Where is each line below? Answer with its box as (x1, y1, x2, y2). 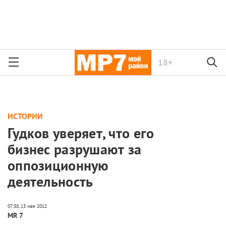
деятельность (8, 172, 93, 191)
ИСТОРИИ (8, 111, 43, 121)
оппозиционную (8, 156, 109, 175)
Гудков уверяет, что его (8, 124, 154, 143)
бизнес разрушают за (8, 140, 142, 159)
